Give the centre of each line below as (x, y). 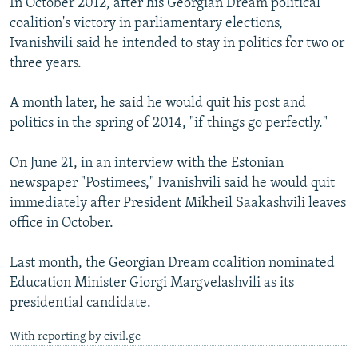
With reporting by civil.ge (75, 337)
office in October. (62, 224)
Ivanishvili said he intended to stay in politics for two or (177, 44)
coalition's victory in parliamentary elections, (146, 24)
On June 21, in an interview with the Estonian (147, 164)
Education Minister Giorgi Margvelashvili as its (152, 284)
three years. (46, 64)
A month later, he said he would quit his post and (158, 104)
